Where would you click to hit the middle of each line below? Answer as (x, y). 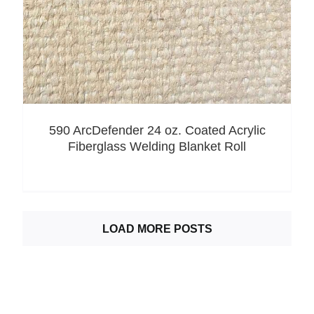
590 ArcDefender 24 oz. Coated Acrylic (157, 131)
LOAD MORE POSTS (157, 228)
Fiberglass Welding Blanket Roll (157, 147)
